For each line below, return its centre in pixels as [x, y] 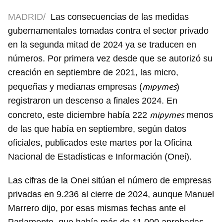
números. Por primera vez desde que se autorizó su [110, 59]
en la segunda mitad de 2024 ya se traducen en [102, 45]
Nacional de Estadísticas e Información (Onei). [100, 157]
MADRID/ [27, 17]
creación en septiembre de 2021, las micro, [93, 73]
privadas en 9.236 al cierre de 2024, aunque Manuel [111, 194]
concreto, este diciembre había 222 [79, 115]
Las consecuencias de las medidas [120, 17]
